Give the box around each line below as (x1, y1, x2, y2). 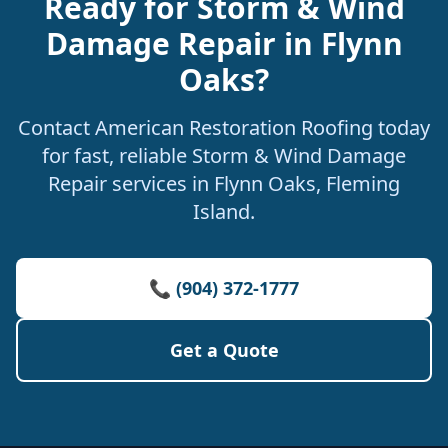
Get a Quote (169, 338, 279, 362)
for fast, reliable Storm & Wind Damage (42, 142, 406, 169)
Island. (193, 198, 255, 225)
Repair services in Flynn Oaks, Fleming (48, 170, 400, 197)
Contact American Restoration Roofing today (18, 114, 430, 141)
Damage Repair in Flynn (45, 23, 403, 64)
